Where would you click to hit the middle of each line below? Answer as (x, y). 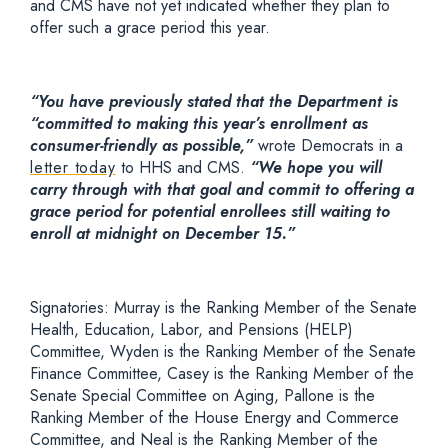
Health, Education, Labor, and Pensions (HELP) (191, 329)
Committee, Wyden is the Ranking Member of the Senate (223, 351)
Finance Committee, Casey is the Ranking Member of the (222, 373)
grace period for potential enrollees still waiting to (210, 211)
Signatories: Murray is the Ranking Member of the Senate (223, 307)
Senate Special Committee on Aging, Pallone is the (202, 395)
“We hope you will (315, 167)
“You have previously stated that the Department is (214, 101)
